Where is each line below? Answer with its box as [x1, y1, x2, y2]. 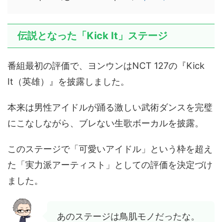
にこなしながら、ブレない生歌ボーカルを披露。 [7, 118, 204, 129]
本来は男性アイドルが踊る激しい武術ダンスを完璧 [7, 102, 213, 113]
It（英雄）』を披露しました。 [7, 76, 129, 87]
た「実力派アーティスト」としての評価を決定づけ [7, 160, 213, 170]
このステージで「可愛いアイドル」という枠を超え [7, 144, 213, 155]
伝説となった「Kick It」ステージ [17, 30, 167, 42]
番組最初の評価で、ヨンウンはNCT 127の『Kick [7, 60, 205, 71]
